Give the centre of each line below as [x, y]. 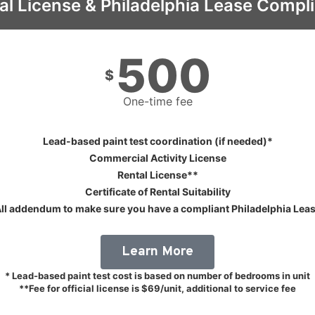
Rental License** [157, 174]
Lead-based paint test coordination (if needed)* [157, 141]
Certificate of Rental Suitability [157, 191]
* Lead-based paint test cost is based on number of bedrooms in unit [157, 275]
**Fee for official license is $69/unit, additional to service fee [157, 288]
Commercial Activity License [157, 157]
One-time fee [157, 101]
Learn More [157, 251]
